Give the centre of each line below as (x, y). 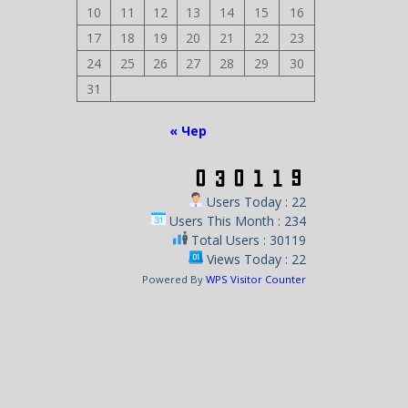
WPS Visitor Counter (256, 279)
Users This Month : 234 (236, 221)
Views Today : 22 (255, 259)
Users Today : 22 (255, 202)
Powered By (174, 279)
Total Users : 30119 (247, 240)
